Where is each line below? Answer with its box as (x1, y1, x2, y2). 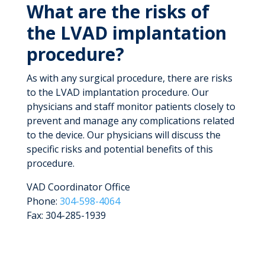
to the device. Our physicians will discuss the (26, 128, 221, 141)
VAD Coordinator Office (26, 180, 130, 193)
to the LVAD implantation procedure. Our (26, 85, 209, 99)
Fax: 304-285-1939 (26, 208, 106, 222)
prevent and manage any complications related (26, 114, 234, 127)
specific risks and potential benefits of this (26, 142, 213, 156)
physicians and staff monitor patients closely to (26, 99, 235, 113)
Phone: (26, 194, 60, 208)
